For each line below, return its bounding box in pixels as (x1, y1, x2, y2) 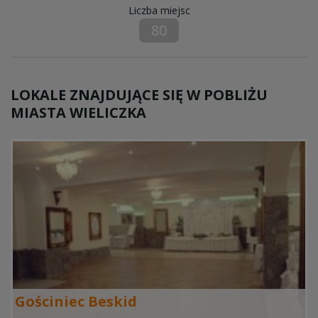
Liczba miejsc (128, 4, 190, 18)
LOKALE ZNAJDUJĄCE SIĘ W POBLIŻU (11, 85, 268, 105)
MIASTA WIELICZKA (11, 103, 146, 123)
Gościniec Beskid (15, 291, 137, 311)
